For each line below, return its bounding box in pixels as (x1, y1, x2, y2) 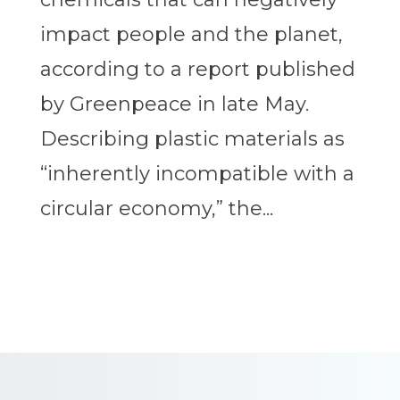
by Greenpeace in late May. (39, 92, 309, 117)
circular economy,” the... (39, 196, 273, 221)
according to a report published (39, 57, 355, 82)
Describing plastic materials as (39, 127, 345, 152)
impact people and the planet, (39, 22, 343, 47)
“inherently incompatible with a (39, 162, 354, 187)
